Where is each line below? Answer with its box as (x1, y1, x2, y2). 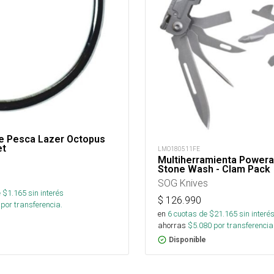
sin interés (28, 188, 64, 199)
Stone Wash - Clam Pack (158, 163, 270, 176)
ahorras (158, 220, 186, 231)
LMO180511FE (158, 145, 200, 154)
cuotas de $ (172, 209, 214, 220)
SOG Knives (158, 177, 208, 190)
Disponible (169, 235, 206, 245)
